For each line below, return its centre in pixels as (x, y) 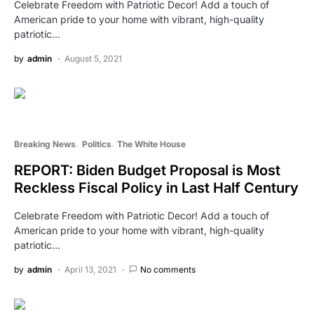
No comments (168, 269)
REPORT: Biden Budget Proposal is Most (147, 170)
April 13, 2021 (90, 269)
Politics (96, 144)
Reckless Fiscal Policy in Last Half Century (156, 187)
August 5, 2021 (93, 58)
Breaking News (45, 144)
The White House (151, 144)
